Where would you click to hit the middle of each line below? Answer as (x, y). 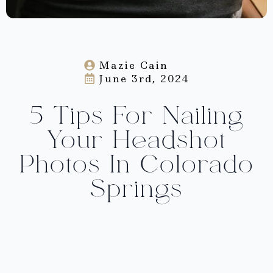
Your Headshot (136, 140)
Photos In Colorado (136, 165)
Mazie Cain (133, 66)
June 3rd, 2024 (144, 79)
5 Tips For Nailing (136, 116)
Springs (136, 189)
